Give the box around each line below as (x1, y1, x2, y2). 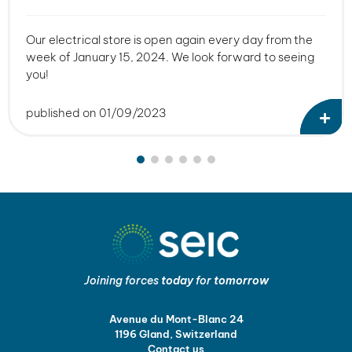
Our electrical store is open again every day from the (26, 31, 313, 47)
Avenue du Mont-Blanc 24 (108, 312, 244, 325)
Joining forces (83, 273, 161, 288)
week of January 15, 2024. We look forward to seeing (26, 49, 314, 64)
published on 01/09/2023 (26, 104, 167, 120)
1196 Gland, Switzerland (115, 327, 237, 340)
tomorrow (213, 273, 269, 288)
